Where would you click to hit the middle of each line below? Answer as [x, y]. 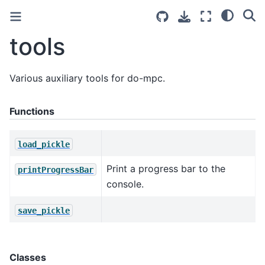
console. [125, 184]
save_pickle [44, 210]
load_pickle [44, 144]
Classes [28, 258]
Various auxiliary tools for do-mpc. [87, 78]
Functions [32, 111]
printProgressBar [56, 169]
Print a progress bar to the [166, 169]
